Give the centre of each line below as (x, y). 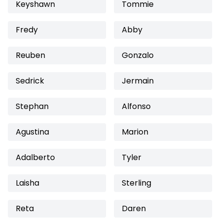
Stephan (32, 106)
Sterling (137, 183)
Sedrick (30, 81)
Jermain (138, 81)
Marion (135, 132)
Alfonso (136, 106)
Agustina (32, 132)
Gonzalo (138, 55)
